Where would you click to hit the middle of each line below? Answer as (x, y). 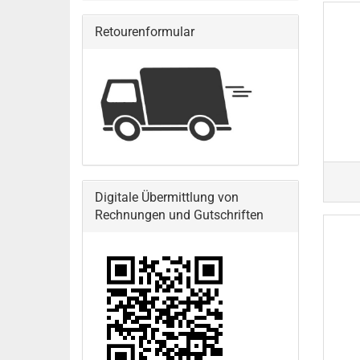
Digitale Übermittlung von (167, 197)
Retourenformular (145, 32)
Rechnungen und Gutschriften (179, 215)
